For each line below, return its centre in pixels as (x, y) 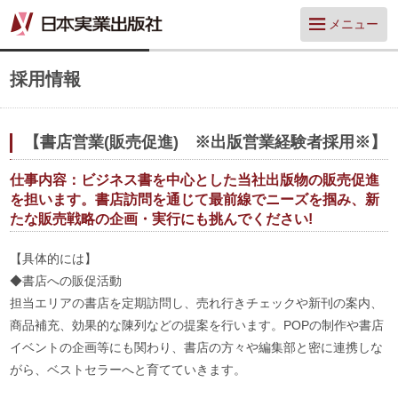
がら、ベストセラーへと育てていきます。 (128, 370)
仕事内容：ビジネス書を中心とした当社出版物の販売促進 (195, 180)
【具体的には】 (54, 259)
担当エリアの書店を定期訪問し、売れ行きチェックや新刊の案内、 (197, 303)
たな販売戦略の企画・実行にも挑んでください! (162, 219)
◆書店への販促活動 (66, 281)
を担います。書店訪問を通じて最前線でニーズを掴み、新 (195, 199)
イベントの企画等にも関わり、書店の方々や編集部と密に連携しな (197, 347)
